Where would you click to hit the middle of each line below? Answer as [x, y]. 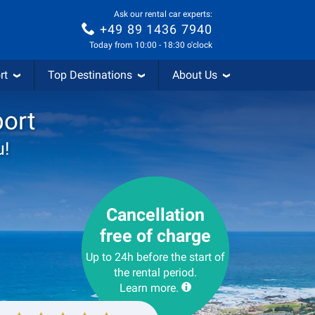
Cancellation [155, 215]
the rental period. [155, 272]
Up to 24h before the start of [155, 257]
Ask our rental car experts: [163, 14]
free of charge [155, 236]
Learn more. [149, 288]
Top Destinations [90, 75]
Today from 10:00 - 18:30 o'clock [151, 45]
